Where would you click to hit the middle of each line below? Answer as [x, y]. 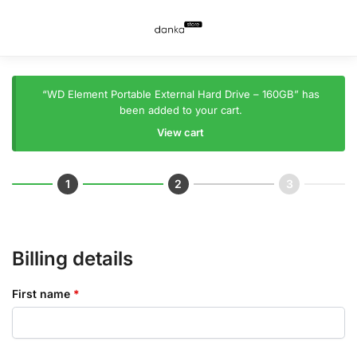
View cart [181, 132]
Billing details [73, 259]
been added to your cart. [180, 110]
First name [43, 294]
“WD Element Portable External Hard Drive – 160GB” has [180, 94]
